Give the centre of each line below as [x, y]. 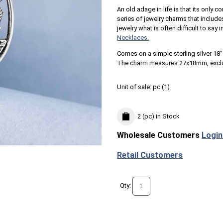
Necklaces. [133, 38]
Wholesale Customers [160, 135]
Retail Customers [150, 155]
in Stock [167, 116]
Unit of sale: [135, 87]
